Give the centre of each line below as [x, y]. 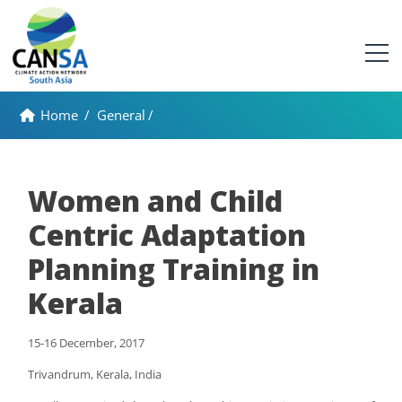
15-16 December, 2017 [86, 343]
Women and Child [155, 201]
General [121, 115]
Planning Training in [174, 269]
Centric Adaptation [167, 235]
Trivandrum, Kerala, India [95, 374]
